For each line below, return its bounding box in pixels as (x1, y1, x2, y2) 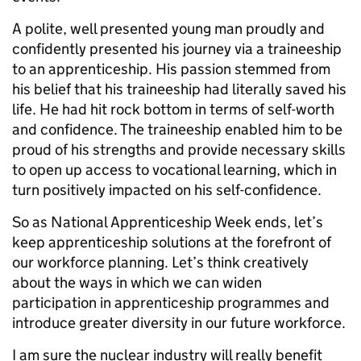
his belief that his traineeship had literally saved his (12, 80, 346, 99)
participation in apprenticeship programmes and (12, 293, 330, 313)
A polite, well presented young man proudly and (12, 19, 325, 39)
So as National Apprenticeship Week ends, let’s (12, 213, 323, 232)
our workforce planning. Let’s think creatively (12, 253, 309, 272)
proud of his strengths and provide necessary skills (12, 140, 346, 160)
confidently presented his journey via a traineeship (12, 39, 342, 59)
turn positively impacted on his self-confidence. (12, 180, 322, 200)
